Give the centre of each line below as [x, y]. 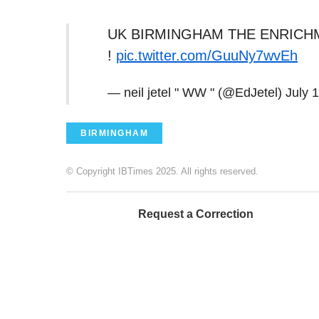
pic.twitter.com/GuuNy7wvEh [207, 56]
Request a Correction [196, 214]
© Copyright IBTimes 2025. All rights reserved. [162, 172]
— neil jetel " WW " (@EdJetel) [197, 93]
